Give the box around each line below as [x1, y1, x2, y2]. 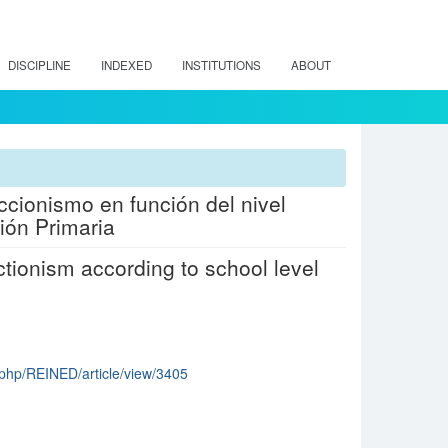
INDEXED [101, 57, 152, 73]
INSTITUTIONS [182, 57, 261, 73]
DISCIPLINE [8, 57, 71, 73]
